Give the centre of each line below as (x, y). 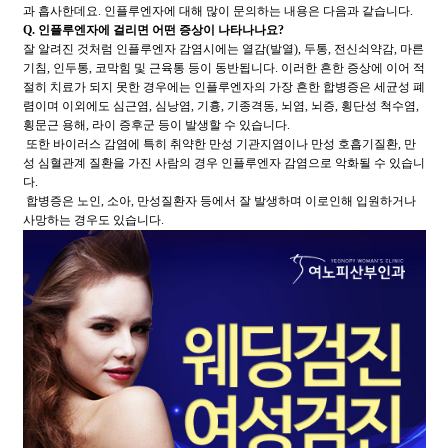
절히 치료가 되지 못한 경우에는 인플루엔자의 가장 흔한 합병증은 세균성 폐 (223, 87)
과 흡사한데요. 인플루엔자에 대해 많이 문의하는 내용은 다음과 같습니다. (217, 11)
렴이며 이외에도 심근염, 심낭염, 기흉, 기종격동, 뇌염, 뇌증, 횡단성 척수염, (220, 106)
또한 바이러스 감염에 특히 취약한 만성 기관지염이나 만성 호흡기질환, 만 (219, 144)
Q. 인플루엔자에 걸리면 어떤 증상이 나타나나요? (153, 30)
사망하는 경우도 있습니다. (93, 220)
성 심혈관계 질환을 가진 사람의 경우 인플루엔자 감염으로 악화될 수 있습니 (223, 163)
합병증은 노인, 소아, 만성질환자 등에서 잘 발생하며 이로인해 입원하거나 (219, 201)
